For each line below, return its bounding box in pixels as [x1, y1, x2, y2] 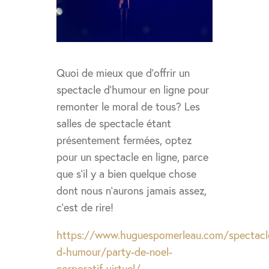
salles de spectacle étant [56, 116, 172, 131]
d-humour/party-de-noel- [56, 245, 173, 259]
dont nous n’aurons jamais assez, [56, 184, 207, 198]
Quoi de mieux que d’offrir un [56, 66, 190, 80]
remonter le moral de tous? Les [56, 100, 201, 114]
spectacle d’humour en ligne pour [56, 83, 210, 97]
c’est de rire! [56, 201, 114, 215]
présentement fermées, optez [56, 133, 192, 148]
